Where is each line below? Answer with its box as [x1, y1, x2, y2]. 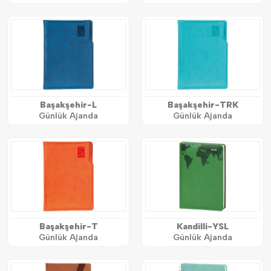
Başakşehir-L [40, 99, 97, 110]
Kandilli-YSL [177, 221, 229, 232]
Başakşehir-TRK [167, 99, 238, 110]
